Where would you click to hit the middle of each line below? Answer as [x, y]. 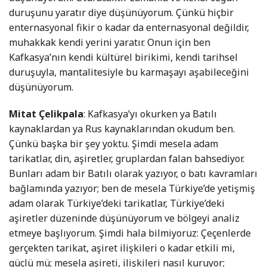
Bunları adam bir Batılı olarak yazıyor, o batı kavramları [133, 174]
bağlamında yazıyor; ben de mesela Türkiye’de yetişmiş [132, 189]
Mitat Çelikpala [46, 114]
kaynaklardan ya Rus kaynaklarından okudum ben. [122, 129]
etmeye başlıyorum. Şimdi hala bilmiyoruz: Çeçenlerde [130, 233]
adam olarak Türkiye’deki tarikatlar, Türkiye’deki [117, 204]
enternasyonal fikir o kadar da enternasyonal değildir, [129, 28]
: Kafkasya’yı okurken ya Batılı [150, 114]
